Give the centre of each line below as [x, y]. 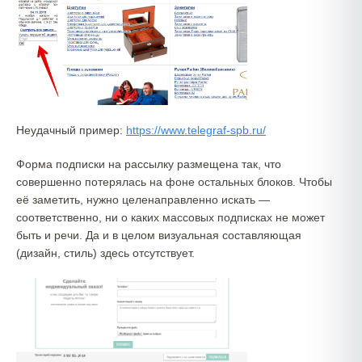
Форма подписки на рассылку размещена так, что [149, 164]
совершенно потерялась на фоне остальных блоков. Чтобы [174, 181]
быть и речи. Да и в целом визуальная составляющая [159, 235]
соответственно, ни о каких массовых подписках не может [170, 217]
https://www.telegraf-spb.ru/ [196, 130]
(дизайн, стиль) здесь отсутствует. [105, 253]
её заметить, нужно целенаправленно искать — [143, 199]
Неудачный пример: [71, 130]
